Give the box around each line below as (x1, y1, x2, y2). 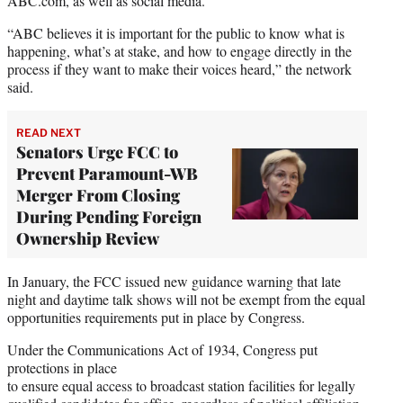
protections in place (7, 357, 117, 377)
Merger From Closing (16, 184, 180, 206)
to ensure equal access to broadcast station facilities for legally (7, 375, 355, 395)
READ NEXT (16, 125, 81, 139)
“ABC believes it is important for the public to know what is (7, 22, 345, 42)
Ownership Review (16, 227, 159, 249)
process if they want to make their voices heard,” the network (7, 58, 352, 78)
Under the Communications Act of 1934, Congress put (7, 339, 318, 359)
